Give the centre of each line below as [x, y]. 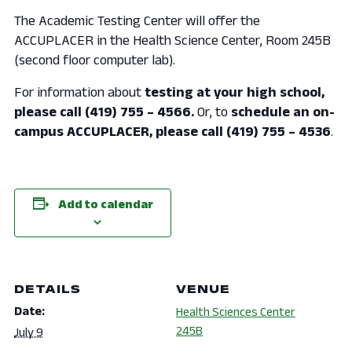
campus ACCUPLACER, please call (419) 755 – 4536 [172, 131]
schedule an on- [283, 111]
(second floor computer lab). [95, 59]
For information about [79, 92]
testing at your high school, [235, 92]
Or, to [214, 111]
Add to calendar [105, 203]
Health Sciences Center [236, 311]
